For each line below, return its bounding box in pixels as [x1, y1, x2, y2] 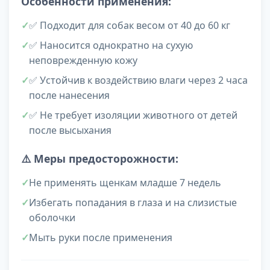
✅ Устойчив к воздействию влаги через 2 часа [29, 74, 248, 87]
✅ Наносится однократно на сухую [29, 39, 193, 52]
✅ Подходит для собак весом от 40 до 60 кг [29, 19, 230, 33]
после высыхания [29, 124, 111, 137]
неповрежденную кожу [29, 54, 137, 67]
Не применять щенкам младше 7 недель [29, 176, 221, 190]
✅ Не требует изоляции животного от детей [29, 108, 237, 122]
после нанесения [29, 89, 110, 102]
